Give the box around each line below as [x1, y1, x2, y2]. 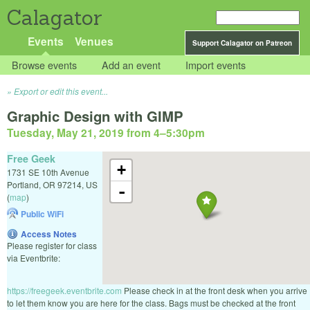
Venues [74, 33, 113, 49]
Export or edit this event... [14, 85, 108, 98]
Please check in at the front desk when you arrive [122, 284, 307, 296]
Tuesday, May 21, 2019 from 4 [7, 125, 160, 141]
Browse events [12, 57, 77, 73]
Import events [185, 57, 246, 73]
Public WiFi [21, 207, 64, 220]
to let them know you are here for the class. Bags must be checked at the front [7, 296, 295, 309]
